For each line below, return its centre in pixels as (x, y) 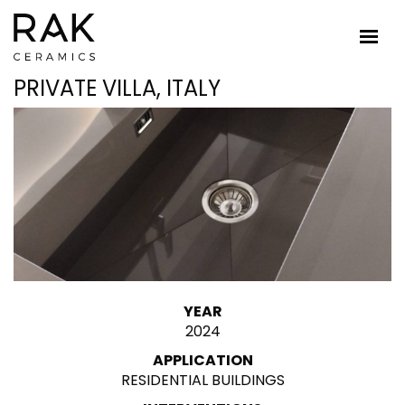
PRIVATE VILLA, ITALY (117, 88)
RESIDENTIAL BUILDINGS (202, 380)
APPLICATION (202, 360)
